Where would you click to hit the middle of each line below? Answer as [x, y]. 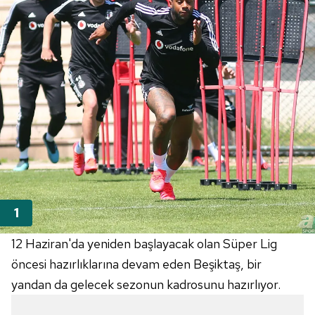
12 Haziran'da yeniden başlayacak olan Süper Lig [144, 243]
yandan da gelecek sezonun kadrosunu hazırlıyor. [146, 284]
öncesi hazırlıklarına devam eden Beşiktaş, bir [136, 264]
